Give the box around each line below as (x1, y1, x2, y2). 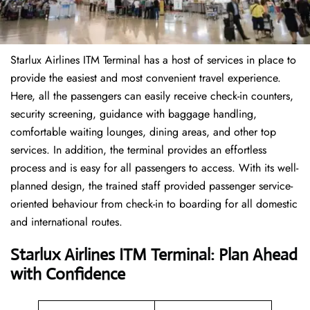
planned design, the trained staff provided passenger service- (10, 178, 293, 194)
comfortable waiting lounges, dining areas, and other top (10, 124, 276, 140)
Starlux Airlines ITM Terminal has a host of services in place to (10, 52, 296, 69)
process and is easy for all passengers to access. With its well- (10, 160, 298, 176)
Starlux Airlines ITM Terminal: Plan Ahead (10, 244, 298, 266)
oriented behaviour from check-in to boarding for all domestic (10, 196, 298, 212)
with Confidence (10, 264, 125, 285)
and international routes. (10, 214, 126, 230)
